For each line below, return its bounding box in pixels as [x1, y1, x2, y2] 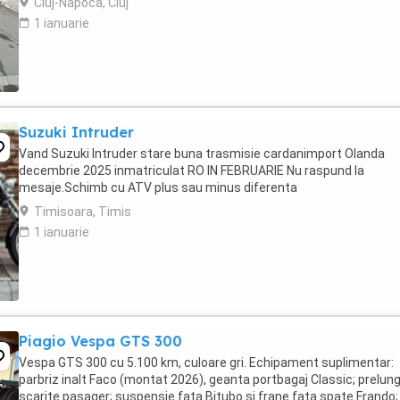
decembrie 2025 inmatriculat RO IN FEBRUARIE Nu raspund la [19, 163, 364, 178]
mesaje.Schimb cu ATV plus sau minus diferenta [19, 180, 297, 195]
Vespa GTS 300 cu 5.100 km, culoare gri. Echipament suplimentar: [19, 355, 394, 370]
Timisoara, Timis [34, 204, 131, 219]
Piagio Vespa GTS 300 [19, 332, 182, 350]
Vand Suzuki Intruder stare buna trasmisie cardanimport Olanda [19, 146, 385, 161]
